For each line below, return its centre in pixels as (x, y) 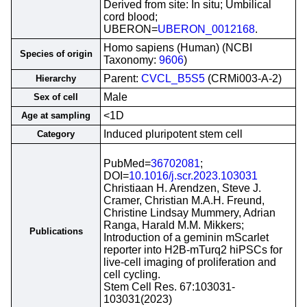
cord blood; (131, 17)
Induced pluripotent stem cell (173, 134)
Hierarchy (56, 78)
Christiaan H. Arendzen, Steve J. (182, 188)
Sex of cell (56, 97)
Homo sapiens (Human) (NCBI (178, 48)
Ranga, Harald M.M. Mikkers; (174, 225)
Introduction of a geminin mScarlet (186, 237)
